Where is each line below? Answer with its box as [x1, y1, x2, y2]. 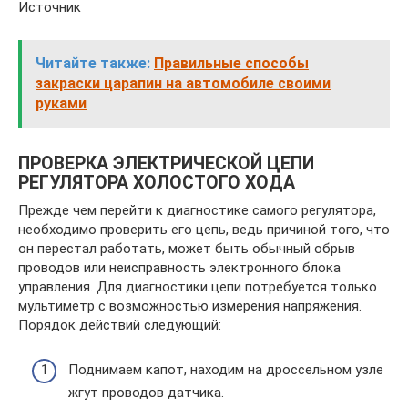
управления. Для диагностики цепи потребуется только [18, 279, 377, 295]
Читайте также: [36, 55, 150, 72]
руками [36, 95, 87, 112]
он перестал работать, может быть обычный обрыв [18, 240, 355, 257]
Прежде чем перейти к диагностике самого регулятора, [18, 202, 376, 219]
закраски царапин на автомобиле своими [36, 75, 331, 92]
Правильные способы [154, 55, 309, 72]
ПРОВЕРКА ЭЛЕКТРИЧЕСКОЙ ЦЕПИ [18, 153, 314, 175]
